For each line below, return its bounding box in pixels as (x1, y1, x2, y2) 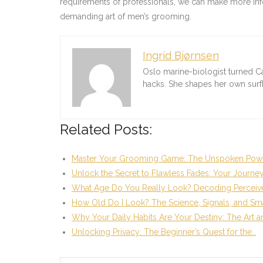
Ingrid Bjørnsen (143, 49, 219, 62)
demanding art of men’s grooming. (60, 11, 191, 21)
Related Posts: (60, 120, 152, 138)
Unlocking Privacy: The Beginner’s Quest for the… (72, 227, 256, 237)
